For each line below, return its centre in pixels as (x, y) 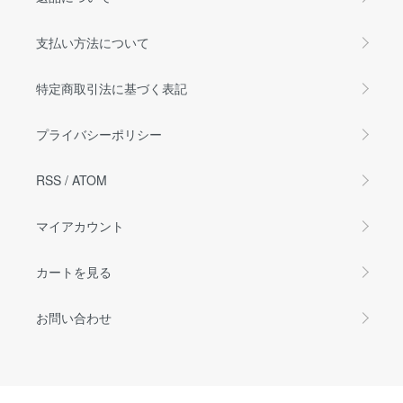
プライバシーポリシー (99, 134)
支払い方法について (93, 42)
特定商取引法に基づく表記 (112, 88)
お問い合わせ (74, 317)
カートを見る (74, 271)
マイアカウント (80, 225)
